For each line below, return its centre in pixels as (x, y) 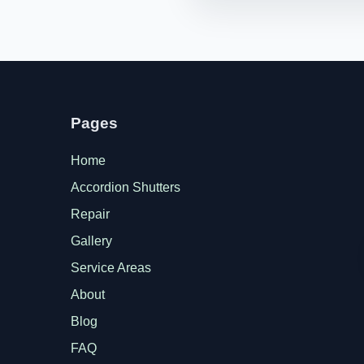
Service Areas (110, 267)
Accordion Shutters (125, 187)
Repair (90, 214)
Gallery (91, 240)
